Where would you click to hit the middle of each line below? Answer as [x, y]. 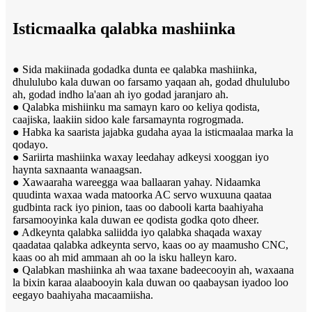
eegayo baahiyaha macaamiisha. [83, 295]
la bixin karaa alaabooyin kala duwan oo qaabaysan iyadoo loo [150, 283]
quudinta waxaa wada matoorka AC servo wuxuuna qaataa [142, 195]
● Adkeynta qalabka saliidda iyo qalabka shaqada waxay [137, 233]
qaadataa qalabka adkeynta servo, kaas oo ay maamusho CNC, [150, 245]
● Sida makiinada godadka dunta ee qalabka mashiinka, [135, 70]
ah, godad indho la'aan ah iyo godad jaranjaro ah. [120, 95]
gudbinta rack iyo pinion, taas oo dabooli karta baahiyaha [138, 208]
